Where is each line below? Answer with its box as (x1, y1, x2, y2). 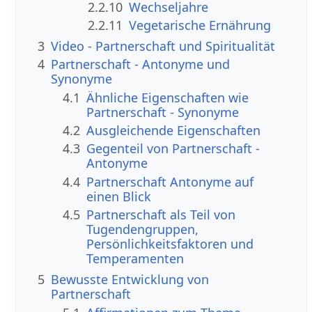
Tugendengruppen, (86, 221, 199, 238)
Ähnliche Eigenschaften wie (86, 88, 249, 106)
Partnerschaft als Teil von (86, 206, 236, 224)
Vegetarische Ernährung (129, 16, 272, 33)
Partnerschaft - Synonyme (86, 103, 240, 120)
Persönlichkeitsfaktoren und (86, 235, 254, 253)
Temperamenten (86, 250, 185, 267)
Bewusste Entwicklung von (51, 271, 210, 288)
